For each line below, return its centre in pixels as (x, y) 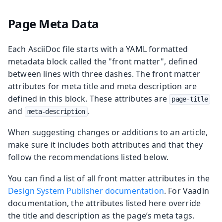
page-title (190, 99)
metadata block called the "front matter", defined (103, 61)
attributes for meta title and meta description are (103, 86)
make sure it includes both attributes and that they (106, 144)
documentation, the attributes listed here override (105, 203)
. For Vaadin (186, 191)
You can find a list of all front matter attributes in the (109, 178)
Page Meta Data (53, 23)
